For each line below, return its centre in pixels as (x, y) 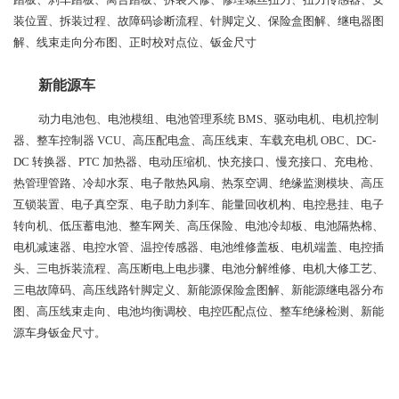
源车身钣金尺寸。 (60, 332)
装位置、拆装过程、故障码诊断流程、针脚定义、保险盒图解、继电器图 (199, 20)
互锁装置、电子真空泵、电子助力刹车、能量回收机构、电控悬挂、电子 (199, 204)
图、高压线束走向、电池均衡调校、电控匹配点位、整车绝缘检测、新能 (199, 311)
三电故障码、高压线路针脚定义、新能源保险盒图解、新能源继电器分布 (199, 289)
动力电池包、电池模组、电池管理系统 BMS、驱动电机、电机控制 (208, 118)
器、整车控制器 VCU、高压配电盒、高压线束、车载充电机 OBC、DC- (195, 140)
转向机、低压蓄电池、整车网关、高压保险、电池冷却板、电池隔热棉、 (199, 225)
